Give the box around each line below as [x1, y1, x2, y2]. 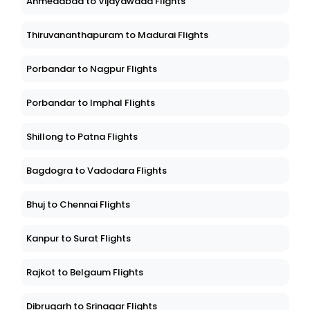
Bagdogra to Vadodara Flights [26, 164, 167, 178]
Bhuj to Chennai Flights [26, 198, 130, 212]
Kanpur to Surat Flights [26, 232, 131, 246]
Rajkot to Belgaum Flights [26, 266, 143, 280]
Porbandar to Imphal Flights [26, 96, 155, 110]
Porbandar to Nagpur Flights [26, 62, 157, 76]
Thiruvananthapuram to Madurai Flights [26, 28, 208, 42]
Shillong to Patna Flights [26, 130, 138, 144]
